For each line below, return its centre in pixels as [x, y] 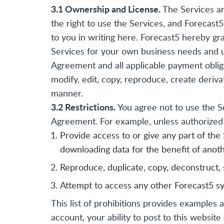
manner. [67, 93]
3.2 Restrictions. [83, 107]
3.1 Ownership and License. [106, 9]
